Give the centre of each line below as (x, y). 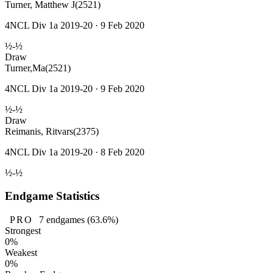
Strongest (23, 231)
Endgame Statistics (52, 196)
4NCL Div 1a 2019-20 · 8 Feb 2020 (75, 152)
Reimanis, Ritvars (39, 131)
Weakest (21, 253)
